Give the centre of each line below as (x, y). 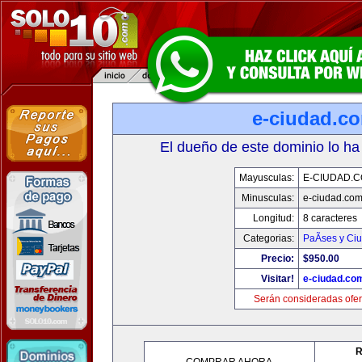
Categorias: (269, 238)
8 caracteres (330, 218)
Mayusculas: (267, 178)
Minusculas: (268, 198)
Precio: (278, 259)
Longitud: (274, 218)
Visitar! (278, 279)
